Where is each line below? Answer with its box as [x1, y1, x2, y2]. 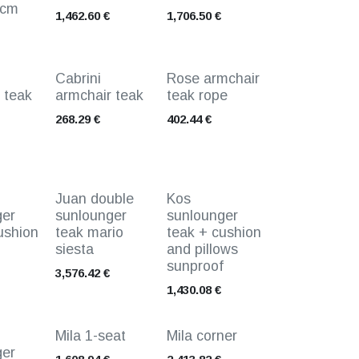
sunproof [166, 258, 224, 274]
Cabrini [54, 71, 101, 87]
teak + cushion [166, 224, 261, 240]
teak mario [54, 224, 123, 240]
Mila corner [166, 328, 237, 344]
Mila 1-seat [54, 328, 126, 344]
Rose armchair [166, 71, 260, 87]
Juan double [54, 191, 134, 207]
